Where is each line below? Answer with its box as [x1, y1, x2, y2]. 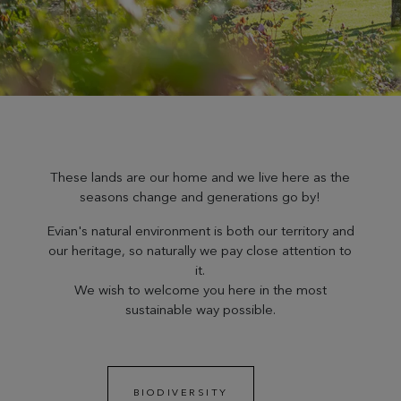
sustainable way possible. [124, 301, 276, 318]
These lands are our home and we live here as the [50, 168, 351, 185]
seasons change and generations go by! [80, 188, 321, 205]
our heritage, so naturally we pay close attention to [48, 242, 353, 259]
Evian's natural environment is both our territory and [46, 222, 354, 239]
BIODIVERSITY [132, 386, 228, 398]
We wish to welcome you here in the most [73, 281, 327, 298]
